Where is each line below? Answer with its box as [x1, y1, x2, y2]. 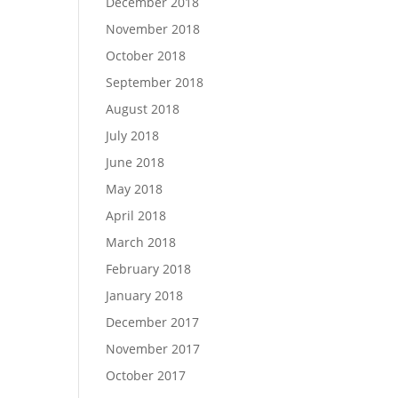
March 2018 [106, 234, 177, 251]
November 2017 [106, 340, 201, 357]
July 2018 [106, 127, 160, 144]
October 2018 [106, 47, 187, 64]
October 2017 [106, 367, 187, 384]
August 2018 [106, 100, 180, 117]
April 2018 [106, 207, 167, 224]
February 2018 [106, 260, 192, 277]
